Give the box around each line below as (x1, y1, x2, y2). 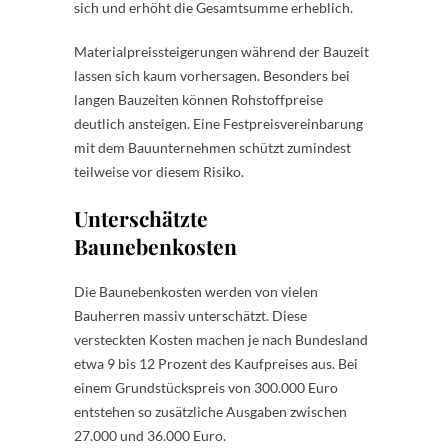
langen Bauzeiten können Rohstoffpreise (74, 90, 323, 108)
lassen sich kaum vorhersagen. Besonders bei (74, 66, 350, 84)
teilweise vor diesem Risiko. (74, 162, 244, 180)
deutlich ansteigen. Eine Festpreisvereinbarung (74, 114, 363, 132)
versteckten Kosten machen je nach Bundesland (74, 330, 368, 348)
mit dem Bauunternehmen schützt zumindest (74, 138, 351, 156)
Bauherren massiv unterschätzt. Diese (74, 306, 307, 324)
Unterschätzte (74, 203, 208, 232)
